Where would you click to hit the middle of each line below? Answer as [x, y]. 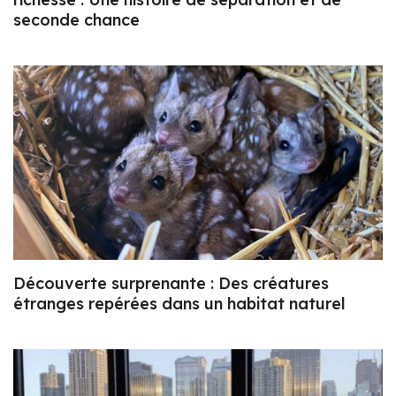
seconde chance [76, 20]
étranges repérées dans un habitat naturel [179, 303]
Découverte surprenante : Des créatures [171, 283]
